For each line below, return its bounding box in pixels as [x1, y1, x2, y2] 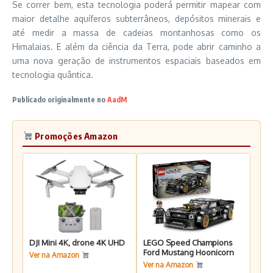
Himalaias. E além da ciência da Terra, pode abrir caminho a [12, 41, 261, 52]
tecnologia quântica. [12, 69, 93, 80]
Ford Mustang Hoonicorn [143, 247, 234, 257]
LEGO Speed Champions [143, 237, 233, 247]
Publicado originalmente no [12, 94, 107, 104]
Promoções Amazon [33, 130, 118, 141]
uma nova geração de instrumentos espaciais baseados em [12, 55, 261, 66]
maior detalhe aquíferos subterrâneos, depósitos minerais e [12, 13, 261, 24]
